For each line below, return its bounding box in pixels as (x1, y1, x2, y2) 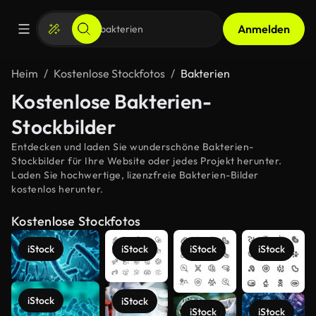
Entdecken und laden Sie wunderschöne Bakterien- (11, 140, 254, 153)
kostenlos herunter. (11, 183, 104, 195)
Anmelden (238, 22, 290, 36)
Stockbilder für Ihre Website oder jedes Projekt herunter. (11, 154, 282, 167)
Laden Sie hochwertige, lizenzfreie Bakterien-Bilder (11, 169, 259, 181)
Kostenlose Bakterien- (11, 89, 212, 114)
